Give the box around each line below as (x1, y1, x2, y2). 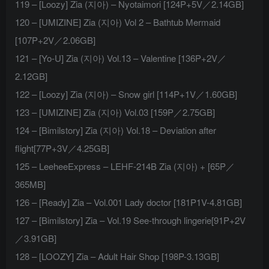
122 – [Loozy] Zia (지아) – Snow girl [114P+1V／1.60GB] (15, 88, 237, 101)
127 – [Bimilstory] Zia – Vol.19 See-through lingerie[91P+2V (15, 214, 246, 227)
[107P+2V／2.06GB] (15, 34, 95, 47)
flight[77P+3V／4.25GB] (15, 142, 109, 155)
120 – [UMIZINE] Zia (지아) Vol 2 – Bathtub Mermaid (15, 16, 220, 29)
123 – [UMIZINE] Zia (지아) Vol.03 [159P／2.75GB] (15, 106, 215, 119)
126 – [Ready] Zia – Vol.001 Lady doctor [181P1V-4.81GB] (15, 196, 242, 209)
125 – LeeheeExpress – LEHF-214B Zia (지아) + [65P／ (15, 160, 235, 173)
